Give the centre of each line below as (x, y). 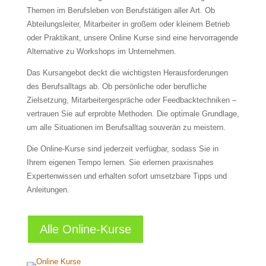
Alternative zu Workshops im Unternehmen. (101, 52)
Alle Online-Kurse (85, 229)
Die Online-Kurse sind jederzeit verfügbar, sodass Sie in (122, 149)
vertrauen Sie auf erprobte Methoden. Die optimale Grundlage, (133, 114)
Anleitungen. (48, 190)
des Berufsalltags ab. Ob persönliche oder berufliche (116, 87)
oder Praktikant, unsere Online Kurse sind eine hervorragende (132, 38)
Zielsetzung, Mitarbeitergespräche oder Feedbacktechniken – (131, 100)
